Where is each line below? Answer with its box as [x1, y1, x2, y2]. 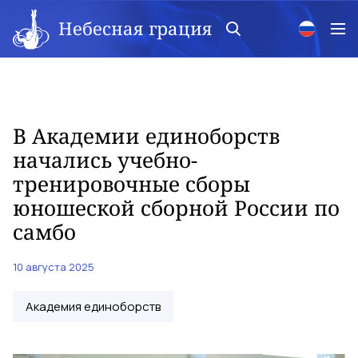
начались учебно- [13, 145, 197, 174]
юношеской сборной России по [13, 193, 340, 222]
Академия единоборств [26, 298, 161, 315]
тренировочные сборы [13, 169, 250, 198]
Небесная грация [58, 15, 213, 40]
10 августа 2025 [13, 260, 94, 274]
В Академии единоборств [13, 121, 280, 150]
